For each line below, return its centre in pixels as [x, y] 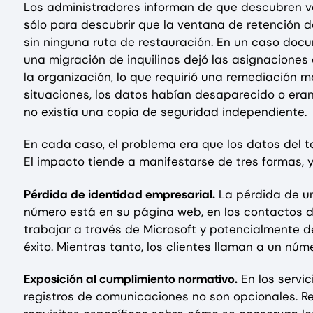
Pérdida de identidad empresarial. [119, 194]
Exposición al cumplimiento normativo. [131, 278]
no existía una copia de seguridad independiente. [165, 112]
